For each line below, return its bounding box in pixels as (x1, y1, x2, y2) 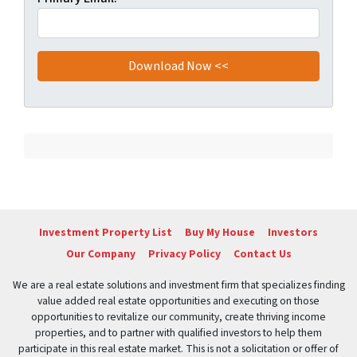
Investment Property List (39, 225, 172, 241)
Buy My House (185, 225, 255, 241)
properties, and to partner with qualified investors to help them (35, 325, 322, 340)
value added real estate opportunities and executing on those (37, 293, 320, 308)
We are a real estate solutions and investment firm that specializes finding (12, 277, 345, 292)
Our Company (65, 245, 135, 261)
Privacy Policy (147, 245, 221, 261)
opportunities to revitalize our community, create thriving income (31, 309, 326, 324)
